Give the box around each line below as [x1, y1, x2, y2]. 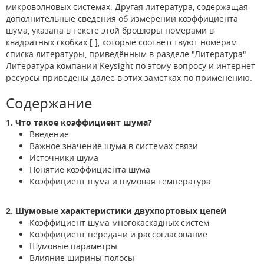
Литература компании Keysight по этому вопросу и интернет [6, 60, 255, 71]
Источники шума [29, 151, 98, 163]
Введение [29, 128, 69, 140]
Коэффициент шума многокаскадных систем [29, 216, 209, 228]
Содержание [6, 93, 92, 113]
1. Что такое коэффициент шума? [6, 116, 152, 128]
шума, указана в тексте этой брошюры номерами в [6, 24, 214, 36]
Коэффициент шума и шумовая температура [29, 175, 211, 187]
